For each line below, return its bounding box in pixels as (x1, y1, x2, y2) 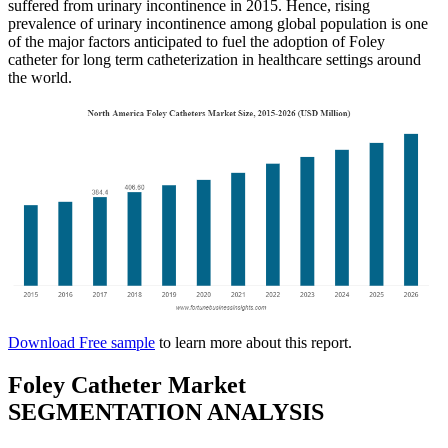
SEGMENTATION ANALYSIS (8, 398, 324, 425)
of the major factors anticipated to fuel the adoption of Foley (8, 32, 385, 50)
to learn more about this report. (155, 333, 352, 351)
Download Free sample (8, 333, 155, 351)
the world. (8, 68, 72, 86)
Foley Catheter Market (8, 371, 246, 398)
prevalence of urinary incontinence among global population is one (8, 14, 428, 32)
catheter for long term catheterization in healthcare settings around (8, 50, 421, 68)
